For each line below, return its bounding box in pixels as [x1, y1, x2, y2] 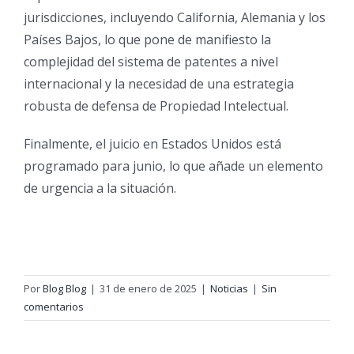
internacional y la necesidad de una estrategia [24, 75, 294, 92]
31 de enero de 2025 [100, 281, 197, 296]
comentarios [24, 299, 84, 314]
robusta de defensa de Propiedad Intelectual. [24, 97, 288, 115]
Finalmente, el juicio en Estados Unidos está [24, 135, 281, 153]
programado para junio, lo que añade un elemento [24, 157, 323, 175]
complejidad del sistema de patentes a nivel [24, 53, 278, 70]
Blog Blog [43, 281, 86, 296]
